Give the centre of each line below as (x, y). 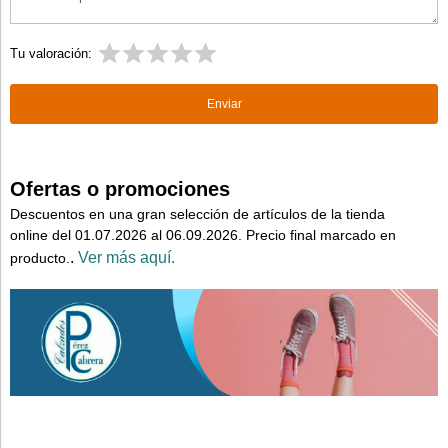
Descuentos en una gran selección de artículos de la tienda (197, 214)
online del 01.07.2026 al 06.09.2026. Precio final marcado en (205, 235)
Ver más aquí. (126, 257)
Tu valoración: (51, 53)
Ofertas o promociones (120, 189)
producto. (40, 258)
